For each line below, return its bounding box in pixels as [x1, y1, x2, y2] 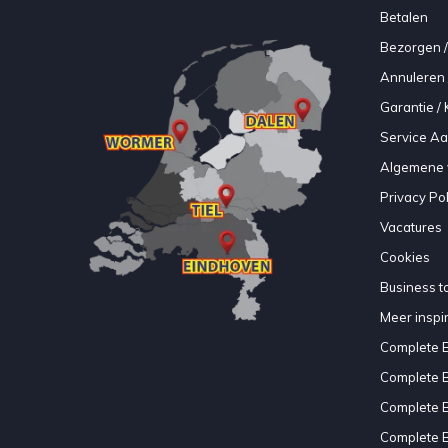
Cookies [379, 248, 430, 265]
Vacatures [379, 218, 442, 235]
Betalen [379, 8, 428, 25]
